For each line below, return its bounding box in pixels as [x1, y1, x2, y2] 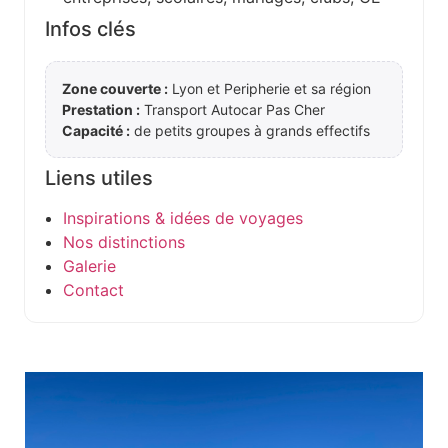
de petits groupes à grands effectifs [130, 122, 370, 140]
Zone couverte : [62, 80, 168, 98]
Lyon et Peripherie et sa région [168, 80, 371, 98]
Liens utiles [45, 166, 153, 191]
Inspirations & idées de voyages [63, 208, 303, 229]
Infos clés [45, 17, 136, 42]
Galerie [63, 256, 116, 277]
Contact [63, 280, 124, 301]
